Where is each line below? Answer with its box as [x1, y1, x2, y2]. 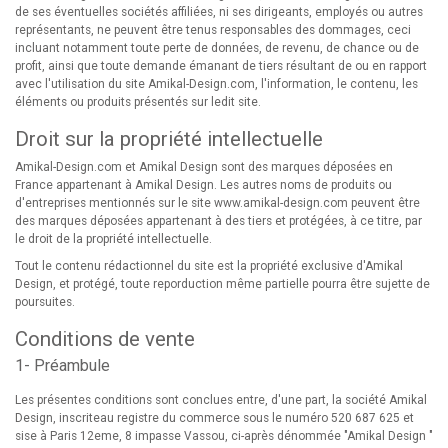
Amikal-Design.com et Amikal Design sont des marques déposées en [15, 160, 393, 174]
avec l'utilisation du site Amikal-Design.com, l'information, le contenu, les [15, 77, 418, 91]
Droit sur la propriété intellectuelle [15, 127, 323, 151]
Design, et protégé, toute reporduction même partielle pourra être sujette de [15, 277, 430, 291]
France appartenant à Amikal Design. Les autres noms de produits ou [15, 178, 392, 192]
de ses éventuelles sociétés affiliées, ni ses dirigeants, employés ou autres [15, 5, 423, 19]
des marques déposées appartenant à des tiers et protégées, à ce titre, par [15, 214, 422, 228]
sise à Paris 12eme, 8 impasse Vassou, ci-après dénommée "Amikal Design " [15, 429, 433, 443]
